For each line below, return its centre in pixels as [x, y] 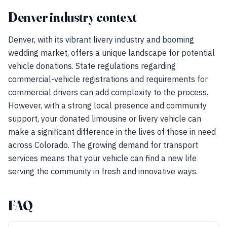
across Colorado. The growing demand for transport [103, 145]
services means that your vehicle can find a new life [102, 158]
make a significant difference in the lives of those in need [112, 132]
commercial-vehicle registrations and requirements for [108, 79]
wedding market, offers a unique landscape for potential [111, 53]
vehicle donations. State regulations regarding [92, 66]
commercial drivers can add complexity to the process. [108, 92]
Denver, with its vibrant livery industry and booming [101, 40]
